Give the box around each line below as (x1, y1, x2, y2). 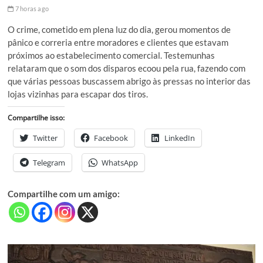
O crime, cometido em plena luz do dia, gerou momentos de (8, 24, 231, 35)
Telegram (33, 157, 66, 168)
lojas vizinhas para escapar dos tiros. (8, 89, 149, 100)
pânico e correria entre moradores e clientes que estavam (8, 37, 229, 48)
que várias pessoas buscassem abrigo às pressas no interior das (8, 76, 251, 87)
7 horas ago (14, 5, 49, 13)
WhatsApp (102, 157, 139, 168)
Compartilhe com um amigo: (8, 188, 120, 200)
